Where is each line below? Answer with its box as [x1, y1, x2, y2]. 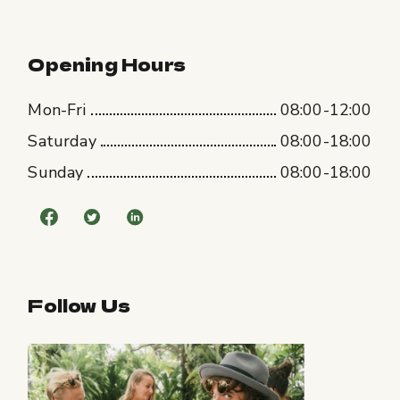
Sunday [28, 161, 84, 183]
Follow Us [28, 291, 131, 318]
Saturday [28, 129, 96, 152]
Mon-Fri [28, 98, 87, 121]
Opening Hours [28, 50, 186, 77]
